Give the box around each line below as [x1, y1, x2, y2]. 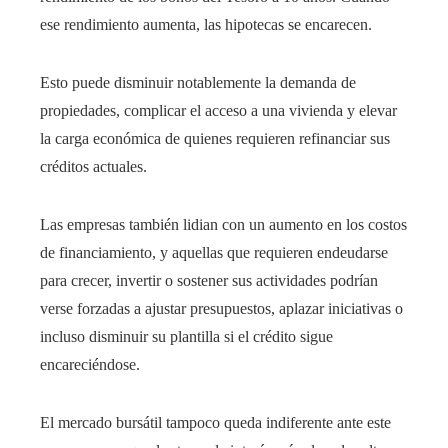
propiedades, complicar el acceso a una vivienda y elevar [40, 102, 397, 120]
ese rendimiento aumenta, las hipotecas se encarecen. [40, 16, 372, 34]
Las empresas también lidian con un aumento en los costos [40, 216, 407, 234]
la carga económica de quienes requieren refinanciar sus [40, 130, 390, 148]
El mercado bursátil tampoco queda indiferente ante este [40, 414, 391, 432]
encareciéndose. [40, 356, 140, 374]
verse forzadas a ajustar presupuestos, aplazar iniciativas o [40, 300, 403, 318]
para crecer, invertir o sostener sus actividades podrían [40, 272, 378, 290]
